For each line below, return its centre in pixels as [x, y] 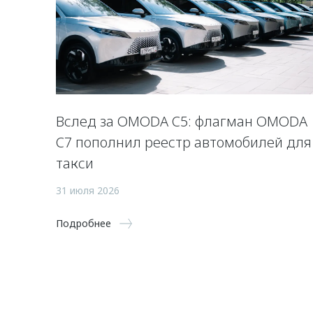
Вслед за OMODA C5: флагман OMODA [182, 121]
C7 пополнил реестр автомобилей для [184, 142]
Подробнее [83, 223]
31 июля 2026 [88, 190]
